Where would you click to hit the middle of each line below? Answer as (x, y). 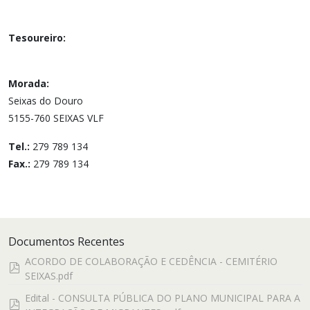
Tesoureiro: (37, 38)
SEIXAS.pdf (49, 276)
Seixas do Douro (46, 101)
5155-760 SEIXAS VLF (56, 118)
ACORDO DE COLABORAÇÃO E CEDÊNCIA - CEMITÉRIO (151, 261)
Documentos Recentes (66, 241)
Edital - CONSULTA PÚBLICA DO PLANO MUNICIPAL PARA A (163, 298)
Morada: (29, 83)
